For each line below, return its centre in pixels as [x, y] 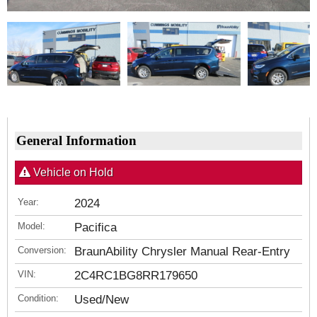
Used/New [102, 300]
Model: [31, 226]
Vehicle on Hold [72, 172]
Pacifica [96, 227]
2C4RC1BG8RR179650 [136, 276]
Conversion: [42, 250]
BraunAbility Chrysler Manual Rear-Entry [182, 252]
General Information [76, 140]
